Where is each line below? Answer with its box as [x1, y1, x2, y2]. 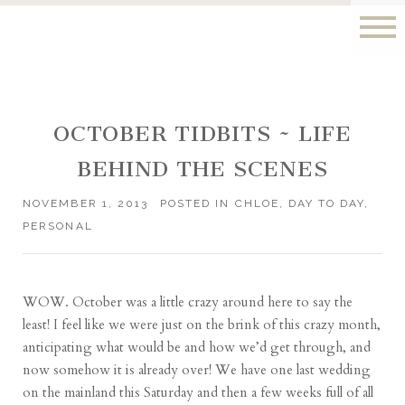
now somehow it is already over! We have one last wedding [23, 361, 372, 380]
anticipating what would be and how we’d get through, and [23, 338, 372, 357]
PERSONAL [23, 220, 93, 233]
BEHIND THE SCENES [77, 156, 328, 183]
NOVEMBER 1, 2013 [23, 197, 148, 211]
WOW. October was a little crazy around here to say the [23, 293, 353, 312]
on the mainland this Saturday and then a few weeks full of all [23, 383, 374, 402]
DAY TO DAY [287, 197, 365, 211]
